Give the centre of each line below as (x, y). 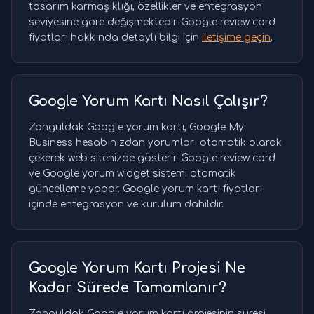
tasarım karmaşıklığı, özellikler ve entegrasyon (145, 7)
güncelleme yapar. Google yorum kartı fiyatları (145, 189)
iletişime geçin (236, 38)
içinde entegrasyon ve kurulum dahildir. (126, 205)
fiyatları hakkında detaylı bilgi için (115, 38)
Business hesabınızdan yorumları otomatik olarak (155, 143)
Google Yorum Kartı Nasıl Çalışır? (148, 102)
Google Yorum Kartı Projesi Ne (137, 268)
